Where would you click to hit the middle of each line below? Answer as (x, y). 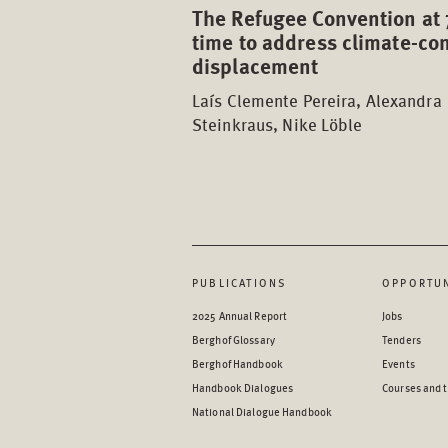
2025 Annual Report (240, 315)
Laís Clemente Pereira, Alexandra (317, 99)
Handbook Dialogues (243, 387)
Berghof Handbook (237, 363)
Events (398, 363)
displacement (255, 65)
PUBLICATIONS (240, 282)
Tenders (401, 339)
